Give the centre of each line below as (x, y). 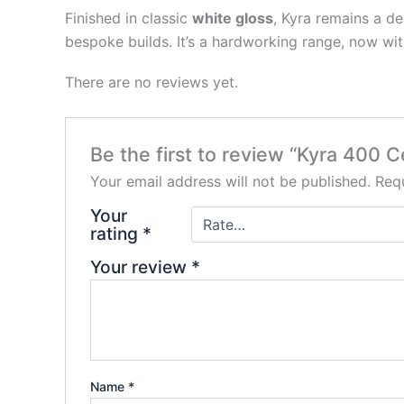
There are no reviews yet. (151, 83)
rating (116, 233)
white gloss (233, 18)
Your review (140, 266)
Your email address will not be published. (230, 181)
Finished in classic (129, 18)
